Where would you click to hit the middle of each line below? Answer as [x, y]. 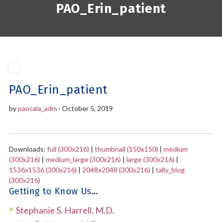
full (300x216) [68, 149]
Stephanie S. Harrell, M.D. [65, 210]
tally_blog [170, 170]
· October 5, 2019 [85, 108]
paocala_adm [37, 108]
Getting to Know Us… [53, 191]
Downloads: [28, 149]
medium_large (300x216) [83, 159]
